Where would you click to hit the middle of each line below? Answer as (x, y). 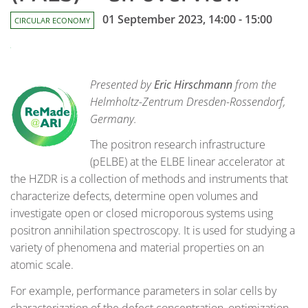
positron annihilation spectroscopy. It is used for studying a (153, 231)
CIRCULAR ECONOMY (52, 20)
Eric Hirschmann (193, 84)
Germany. (113, 119)
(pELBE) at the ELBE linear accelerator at (187, 162)
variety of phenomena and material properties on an (137, 248)
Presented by (122, 84)
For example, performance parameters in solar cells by (143, 291)
